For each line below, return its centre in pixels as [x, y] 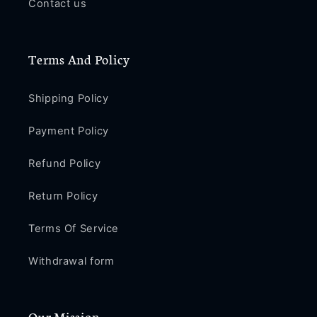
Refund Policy [65, 164]
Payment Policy [69, 131]
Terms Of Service [74, 229]
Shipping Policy [69, 99]
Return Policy [63, 196]
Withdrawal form [71, 261]
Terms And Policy [79, 58]
